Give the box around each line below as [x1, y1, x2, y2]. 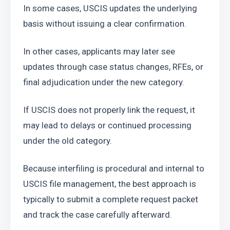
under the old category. [23, 136, 112, 146]
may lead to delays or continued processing [23, 120, 191, 130]
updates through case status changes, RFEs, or [23, 62, 203, 72]
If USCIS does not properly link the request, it [23, 105, 195, 115]
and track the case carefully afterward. [23, 209, 172, 220]
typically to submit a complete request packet [23, 194, 198, 204]
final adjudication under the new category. [23, 77, 184, 87]
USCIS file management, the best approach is [23, 179, 196, 189]
